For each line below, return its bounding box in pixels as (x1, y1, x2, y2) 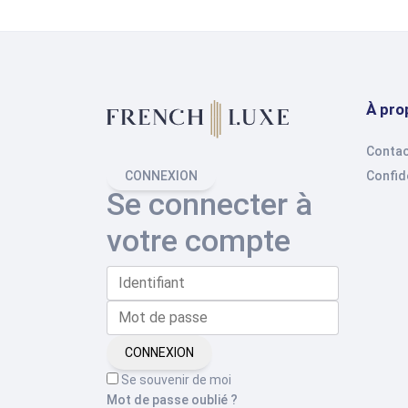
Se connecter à (107, 186, 312, 223)
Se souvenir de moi (118, 372, 231, 388)
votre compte (107, 222, 291, 260)
